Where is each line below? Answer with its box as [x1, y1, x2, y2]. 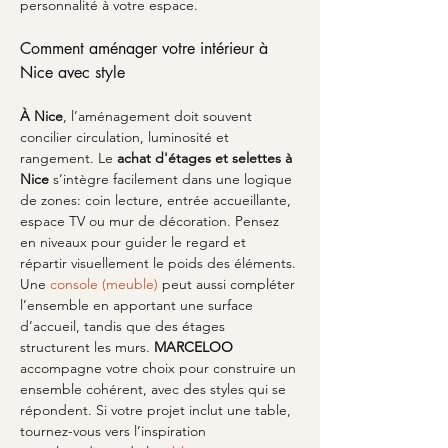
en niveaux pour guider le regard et [20, 233, 250, 251]
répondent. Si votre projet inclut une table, [20, 401, 295, 419]
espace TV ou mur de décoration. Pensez [20, 212, 283, 230]
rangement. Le [20, 149, 117, 167]
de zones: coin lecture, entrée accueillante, [20, 191, 295, 209]
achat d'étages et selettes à [117, 149, 296, 167]
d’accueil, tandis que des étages [20, 317, 229, 335]
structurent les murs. [20, 338, 154, 356]
